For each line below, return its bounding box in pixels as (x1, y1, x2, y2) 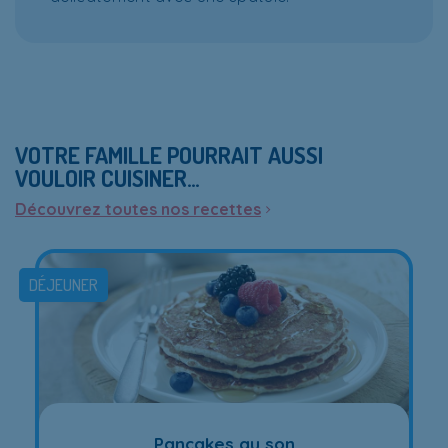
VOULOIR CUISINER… (15, 163, 200, 193)
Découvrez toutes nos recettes (15, 199, 261, 220)
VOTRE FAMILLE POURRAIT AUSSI (15, 140, 323, 170)
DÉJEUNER (29, 275, 98, 296)
